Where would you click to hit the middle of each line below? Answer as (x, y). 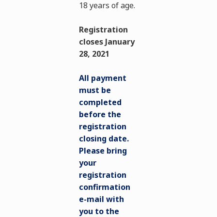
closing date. (104, 139)
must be (95, 90)
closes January (107, 42)
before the (100, 114)
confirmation (105, 187)
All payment (103, 78)
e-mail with (102, 199)
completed (101, 102)
